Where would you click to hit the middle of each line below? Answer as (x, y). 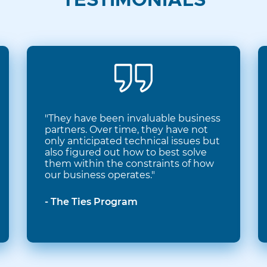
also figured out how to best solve (126, 153)
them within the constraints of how (129, 164)
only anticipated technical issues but (132, 141)
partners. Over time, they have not (126, 130)
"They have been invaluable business (133, 119)
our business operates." (100, 175)
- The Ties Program (91, 202)
